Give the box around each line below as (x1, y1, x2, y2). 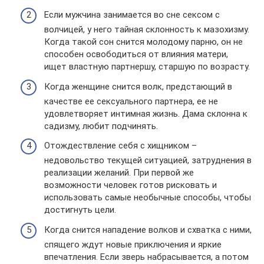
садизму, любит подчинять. (44, 120, 158, 131)
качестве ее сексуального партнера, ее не (44, 95, 218, 107)
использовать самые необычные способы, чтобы (44, 192, 251, 203)
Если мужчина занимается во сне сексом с (44, 9, 220, 21)
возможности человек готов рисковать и (44, 180, 217, 191)
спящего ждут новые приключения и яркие (44, 239, 222, 250)
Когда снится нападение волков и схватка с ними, (44, 224, 252, 235)
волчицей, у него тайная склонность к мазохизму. (44, 24, 249, 35)
